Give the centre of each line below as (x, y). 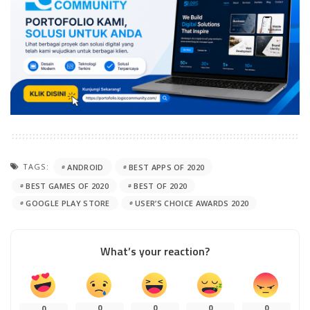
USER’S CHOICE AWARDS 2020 (192, 203)
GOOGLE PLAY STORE (68, 203)
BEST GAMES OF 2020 (67, 186)
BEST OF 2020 (161, 186)
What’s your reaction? (155, 251)
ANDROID (85, 167)
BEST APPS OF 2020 (166, 167)
